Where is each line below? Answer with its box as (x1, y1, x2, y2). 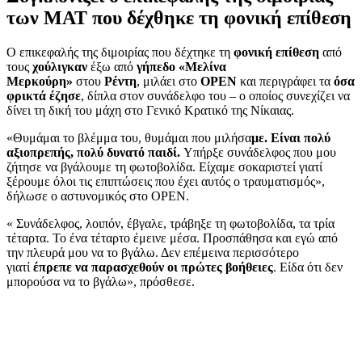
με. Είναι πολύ (251, 130, 330, 145)
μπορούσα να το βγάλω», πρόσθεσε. (6, 274, 195, 288)
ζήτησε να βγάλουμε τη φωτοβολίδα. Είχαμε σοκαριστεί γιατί (6, 159, 322, 174)
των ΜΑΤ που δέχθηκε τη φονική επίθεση (6, 6, 351, 28)
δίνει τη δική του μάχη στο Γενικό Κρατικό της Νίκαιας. (6, 103, 294, 117)
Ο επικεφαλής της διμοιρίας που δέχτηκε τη (6, 44, 234, 59)
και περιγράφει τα (237, 74, 334, 88)
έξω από (87, 59, 137, 74)
